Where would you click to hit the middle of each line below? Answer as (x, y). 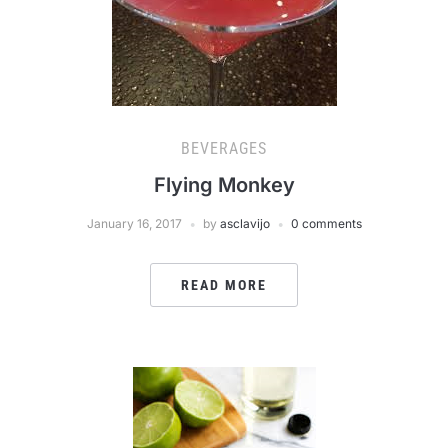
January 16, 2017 (134, 223)
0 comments (326, 223)
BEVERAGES (224, 148)
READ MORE (224, 285)
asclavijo (244, 223)
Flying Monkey (224, 185)
